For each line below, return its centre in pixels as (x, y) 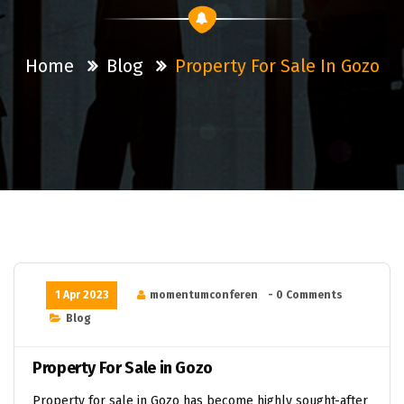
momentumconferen (204, 294)
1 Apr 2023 (82, 294)
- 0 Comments (305, 294)
